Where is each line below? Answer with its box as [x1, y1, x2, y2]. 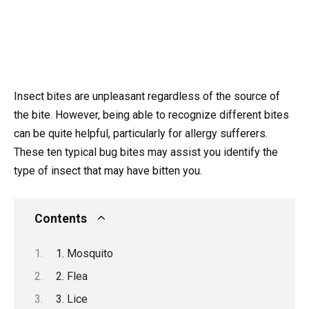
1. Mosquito [55, 246, 113, 260]
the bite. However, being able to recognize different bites [14, 108, 289, 121]
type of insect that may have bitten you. [14, 164, 202, 177]
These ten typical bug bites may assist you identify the [14, 146, 278, 159]
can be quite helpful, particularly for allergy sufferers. [14, 127, 268, 140]
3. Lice [55, 292, 88, 306]
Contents [34, 212, 87, 226]
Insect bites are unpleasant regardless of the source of [14, 90, 280, 103]
